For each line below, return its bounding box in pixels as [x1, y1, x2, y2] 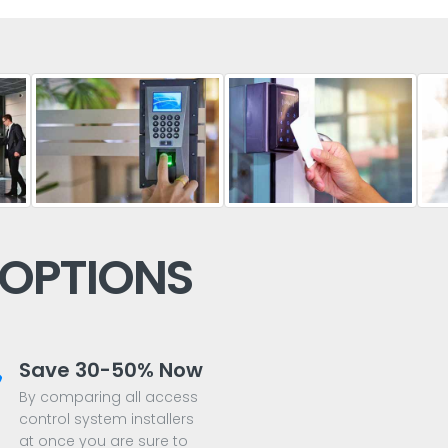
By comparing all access [19, 387, 198, 408]
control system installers [19, 409, 194, 430]
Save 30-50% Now [19, 356, 203, 385]
